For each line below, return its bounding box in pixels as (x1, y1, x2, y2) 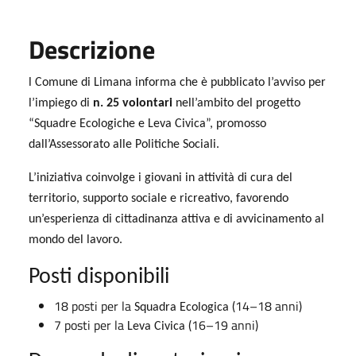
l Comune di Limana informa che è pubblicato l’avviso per (29, 75, 326, 89)
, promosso (210, 117, 266, 130)
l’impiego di (29, 96, 93, 110)
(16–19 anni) (185, 315, 261, 335)
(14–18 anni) (229, 296, 302, 315)
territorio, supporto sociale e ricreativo (29, 192, 230, 205)
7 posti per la (54, 315, 127, 335)
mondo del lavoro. (29, 233, 122, 246)
